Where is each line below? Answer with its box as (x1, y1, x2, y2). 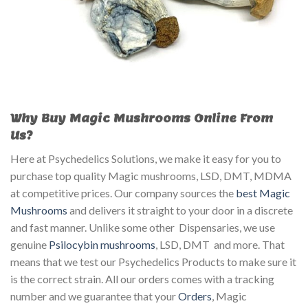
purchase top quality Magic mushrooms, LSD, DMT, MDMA (10, 169, 291, 183)
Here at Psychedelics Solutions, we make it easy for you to (10, 152, 281, 166)
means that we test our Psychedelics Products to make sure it (10, 255, 296, 269)
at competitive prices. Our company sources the (10, 186, 236, 200)
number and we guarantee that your (10, 289, 178, 303)
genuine (10, 238, 49, 252)
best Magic (236, 186, 290, 200)
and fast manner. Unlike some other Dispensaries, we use (10, 221, 275, 234)
